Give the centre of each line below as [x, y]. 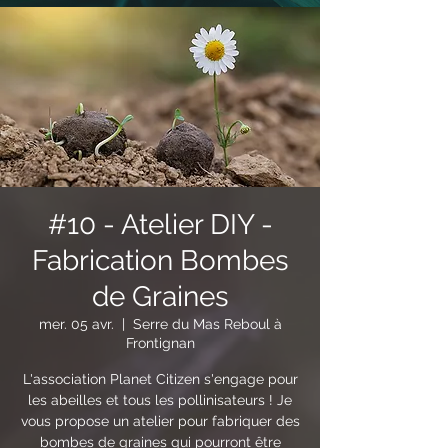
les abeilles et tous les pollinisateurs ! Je [160, 399]
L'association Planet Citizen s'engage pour [160, 378]
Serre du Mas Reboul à [207, 323]
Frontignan [160, 342]
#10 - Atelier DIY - [160, 224]
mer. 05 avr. [76, 323]
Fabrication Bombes [160, 260]
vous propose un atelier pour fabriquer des [160, 420]
